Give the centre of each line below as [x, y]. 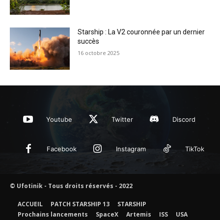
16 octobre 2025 [99, 53]
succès [89, 41]
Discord [184, 119]
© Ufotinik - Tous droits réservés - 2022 [71, 186]
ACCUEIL [30, 204]
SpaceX [107, 214]
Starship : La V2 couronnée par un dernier [141, 32]
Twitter [122, 119]
